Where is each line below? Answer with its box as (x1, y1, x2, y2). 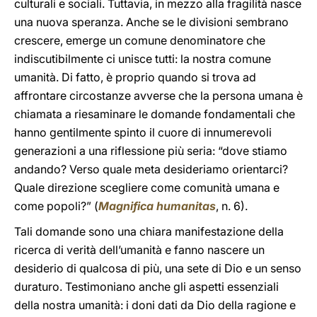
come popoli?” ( (14, 199, 98, 213)
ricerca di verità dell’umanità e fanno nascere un (14, 243, 265, 257)
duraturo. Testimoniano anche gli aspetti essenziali (14, 279, 279, 294)
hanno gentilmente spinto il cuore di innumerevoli (14, 125, 272, 139)
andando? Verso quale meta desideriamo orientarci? (14, 162, 288, 176)
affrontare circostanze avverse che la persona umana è (14, 88, 303, 103)
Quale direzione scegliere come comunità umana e (14, 180, 279, 195)
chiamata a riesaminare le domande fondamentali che (14, 107, 295, 121)
